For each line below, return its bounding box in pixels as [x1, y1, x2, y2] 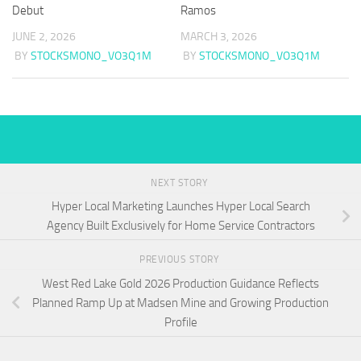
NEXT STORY [151, 176, 210, 189]
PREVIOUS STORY [139, 254, 222, 266]
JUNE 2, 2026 [12, 29, 76, 44]
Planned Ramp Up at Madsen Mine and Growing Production [32, 296, 329, 311]
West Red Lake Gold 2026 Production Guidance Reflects [42, 276, 319, 292]
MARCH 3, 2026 [180, 29, 257, 44]
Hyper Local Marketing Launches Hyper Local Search [51, 199, 310, 214]
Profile [164, 315, 197, 330]
